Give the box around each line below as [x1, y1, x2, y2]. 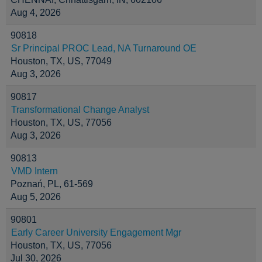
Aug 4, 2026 [11, 8, 61, 18]
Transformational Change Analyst [11, 105, 149, 115]
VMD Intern [11, 166, 58, 176]
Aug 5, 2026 [11, 192, 61, 202]
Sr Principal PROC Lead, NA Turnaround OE [11, 43, 196, 53]
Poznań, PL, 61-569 [11, 179, 93, 189]
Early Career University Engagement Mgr [11, 227, 181, 237]
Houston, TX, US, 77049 [11, 56, 112, 66]
